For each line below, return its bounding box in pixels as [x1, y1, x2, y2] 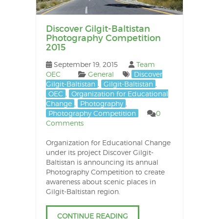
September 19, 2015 [53, 60, 118, 68]
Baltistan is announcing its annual [45, 157, 158, 166]
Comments [45, 118, 84, 127]
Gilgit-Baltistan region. [45, 187, 120, 196]
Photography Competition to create [45, 167, 165, 176]
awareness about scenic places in [45, 177, 156, 186]
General [88, 69, 114, 78]
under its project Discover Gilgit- [45, 148, 153, 156]
